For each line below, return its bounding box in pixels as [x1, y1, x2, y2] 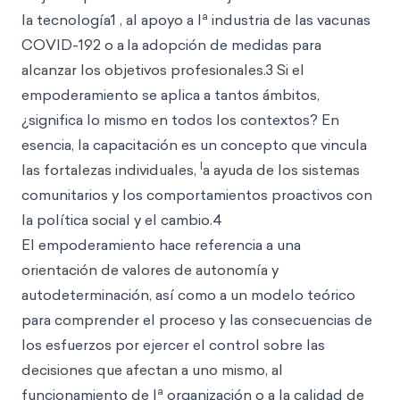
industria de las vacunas [208, 10, 371, 29]
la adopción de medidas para [127, 35, 321, 54]
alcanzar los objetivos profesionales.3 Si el [21, 60, 304, 79]
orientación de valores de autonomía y [21, 260, 279, 279]
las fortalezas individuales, [21, 160, 200, 179]
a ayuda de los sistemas [203, 160, 360, 179]
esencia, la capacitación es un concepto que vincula [21, 135, 367, 154]
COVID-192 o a [21, 35, 124, 54]
